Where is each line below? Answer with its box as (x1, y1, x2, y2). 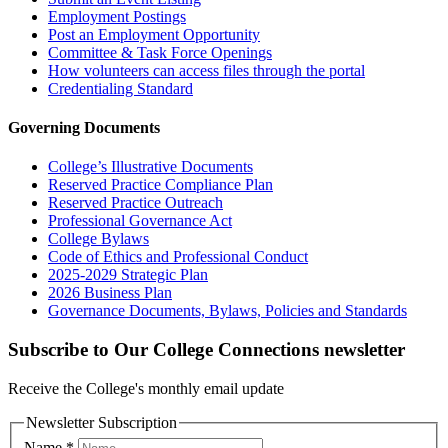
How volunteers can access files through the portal (48, 61, 365, 79)
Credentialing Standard (48, 79, 193, 97)
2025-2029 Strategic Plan (48, 266, 208, 284)
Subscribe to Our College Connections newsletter (8, 339, 405, 361)
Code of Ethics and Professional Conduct (48, 248, 308, 266)
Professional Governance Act (48, 212, 232, 230)
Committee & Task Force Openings (48, 43, 272, 61)
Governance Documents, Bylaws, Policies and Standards (48, 302, 407, 320)
